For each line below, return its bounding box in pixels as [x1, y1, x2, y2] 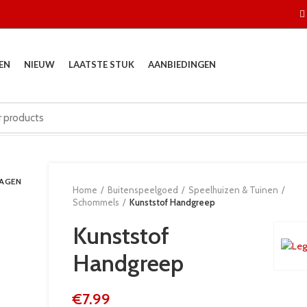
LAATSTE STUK [69, 59, 134, 70]
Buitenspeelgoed [108, 184, 178, 195]
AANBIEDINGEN [148, 59, 216, 70]
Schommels [73, 197, 119, 208]
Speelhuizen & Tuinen [188, 184, 278, 195]
